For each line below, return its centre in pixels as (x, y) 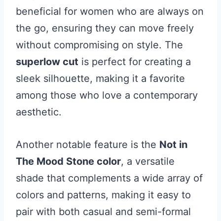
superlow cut (47, 62)
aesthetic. (39, 112)
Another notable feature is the (88, 145)
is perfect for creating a (135, 62)
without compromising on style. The (99, 45)
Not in (173, 145)
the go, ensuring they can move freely (105, 28)
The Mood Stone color (68, 161)
